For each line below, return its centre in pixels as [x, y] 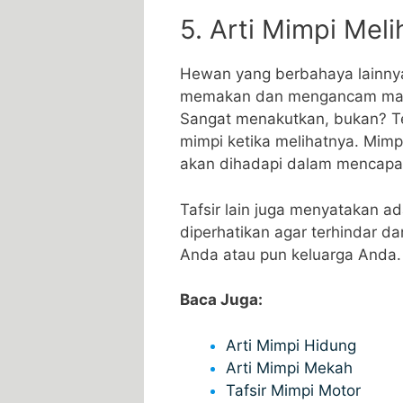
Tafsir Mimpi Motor [293, 390]
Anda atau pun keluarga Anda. [291, 254]
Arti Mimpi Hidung [291, 345]
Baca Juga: [221, 300]
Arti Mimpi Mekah [289, 367]
